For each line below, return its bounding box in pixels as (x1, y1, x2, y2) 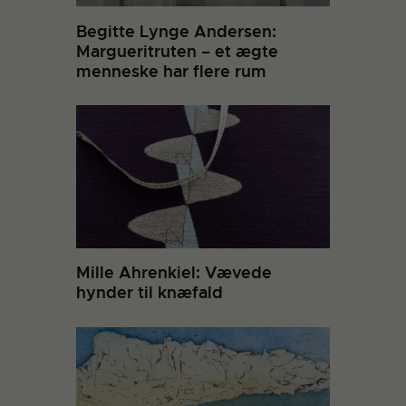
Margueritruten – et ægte (76, 40, 278, 62)
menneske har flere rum (76, 60, 266, 82)
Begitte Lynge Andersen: (76, 20, 276, 42)
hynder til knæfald (76, 282, 223, 304)
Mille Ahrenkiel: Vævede (76, 262, 272, 284)
